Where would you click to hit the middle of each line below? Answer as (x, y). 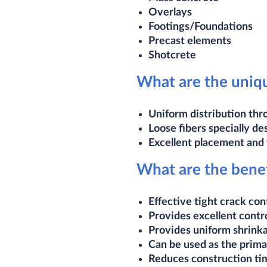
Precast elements (190, 41)
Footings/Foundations (201, 27)
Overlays (170, 13)
